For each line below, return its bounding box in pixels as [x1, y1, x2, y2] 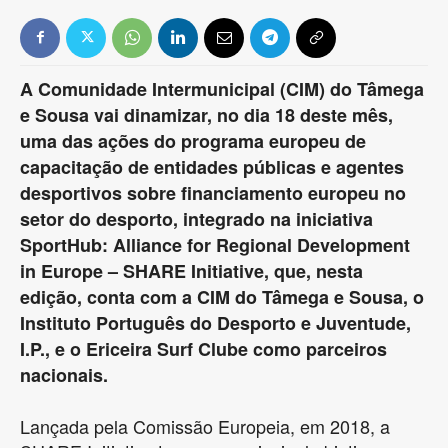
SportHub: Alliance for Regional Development [20, 231, 410, 258]
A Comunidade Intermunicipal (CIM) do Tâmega [20, 75, 424, 102]
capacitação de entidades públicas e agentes [20, 153, 404, 180]
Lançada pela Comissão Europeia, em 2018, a [20, 412, 390, 439]
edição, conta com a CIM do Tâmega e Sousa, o [20, 283, 424, 310]
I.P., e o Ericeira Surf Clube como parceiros [20, 335, 387, 362]
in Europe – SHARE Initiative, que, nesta [20, 257, 363, 284]
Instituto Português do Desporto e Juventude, [20, 309, 411, 336]
